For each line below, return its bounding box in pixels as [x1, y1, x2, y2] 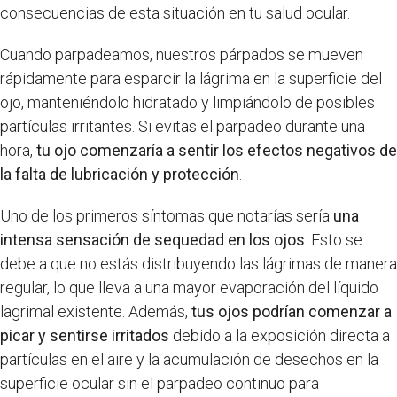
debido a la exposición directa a [169, 325, 390, 345]
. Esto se [305, 230, 362, 249]
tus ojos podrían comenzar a [191, 301, 392, 321]
